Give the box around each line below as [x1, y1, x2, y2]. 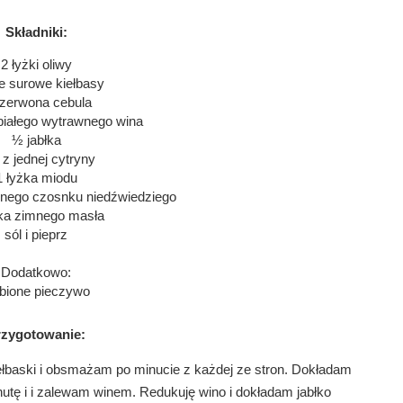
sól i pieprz [4, 228, 67, 243]
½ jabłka [11, 133, 61, 148]
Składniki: [4, 25, 67, 40]
